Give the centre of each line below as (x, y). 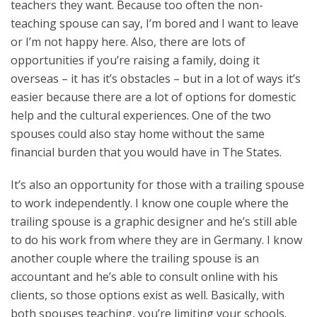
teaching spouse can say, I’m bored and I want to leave (155, 23)
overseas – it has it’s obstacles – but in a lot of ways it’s (156, 79)
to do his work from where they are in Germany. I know (156, 240)
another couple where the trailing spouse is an (135, 258)
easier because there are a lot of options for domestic (153, 97)
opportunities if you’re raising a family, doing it (135, 60)
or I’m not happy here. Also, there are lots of (128, 42)
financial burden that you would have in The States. (146, 152)
